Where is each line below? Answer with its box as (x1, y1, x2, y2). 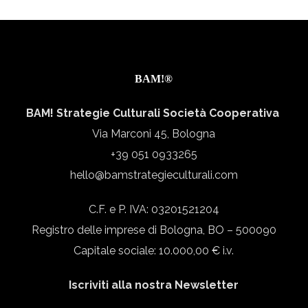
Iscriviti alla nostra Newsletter (69, 278, 239, 291)
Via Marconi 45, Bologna (92, 126, 216, 140)
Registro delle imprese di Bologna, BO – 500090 (31, 223, 276, 236)
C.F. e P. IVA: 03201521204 (88, 202, 219, 216)
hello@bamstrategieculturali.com (69, 168, 238, 181)
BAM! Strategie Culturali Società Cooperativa (25, 106, 282, 120)
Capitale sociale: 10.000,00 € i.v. (74, 243, 234, 257)
